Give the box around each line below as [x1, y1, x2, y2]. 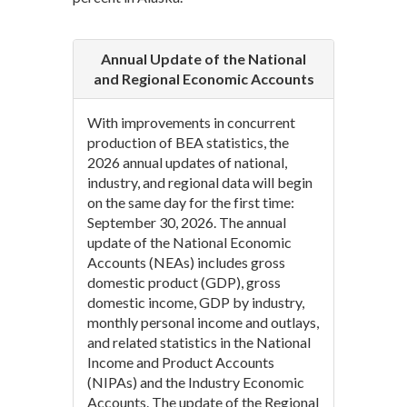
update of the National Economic [87, 233, 292, 252]
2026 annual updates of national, [87, 154, 287, 172]
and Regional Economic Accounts [93, 70, 314, 88]
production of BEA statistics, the [87, 134, 289, 152]
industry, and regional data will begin [87, 174, 313, 192]
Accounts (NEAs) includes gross [87, 253, 285, 272]
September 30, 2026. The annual [87, 213, 286, 232]
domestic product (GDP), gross [87, 273, 281, 292]
